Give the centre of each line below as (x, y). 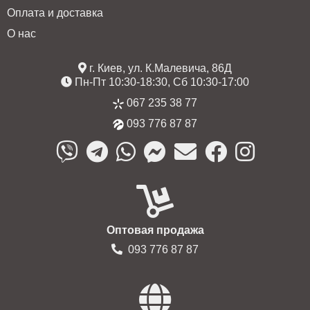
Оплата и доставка (55, 12)
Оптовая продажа (155, 230)
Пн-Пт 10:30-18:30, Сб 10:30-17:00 (161, 82)
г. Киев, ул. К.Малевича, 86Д (159, 68)
